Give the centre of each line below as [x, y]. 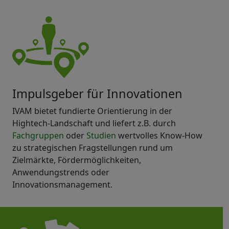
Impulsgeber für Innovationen [97, 94]
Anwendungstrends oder [61, 173]
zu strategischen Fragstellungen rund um [93, 148]
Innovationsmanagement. [62, 185]
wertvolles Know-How [159, 136]
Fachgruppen [38, 136]
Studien [101, 136]
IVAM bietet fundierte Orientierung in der [92, 111]
